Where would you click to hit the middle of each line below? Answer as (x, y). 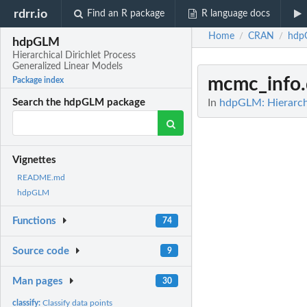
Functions (35, 221)
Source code (41, 251)
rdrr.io (31, 14)
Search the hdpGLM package (79, 103)
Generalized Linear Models (68, 67)
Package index (38, 81)
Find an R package (126, 14)
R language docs (235, 14)
